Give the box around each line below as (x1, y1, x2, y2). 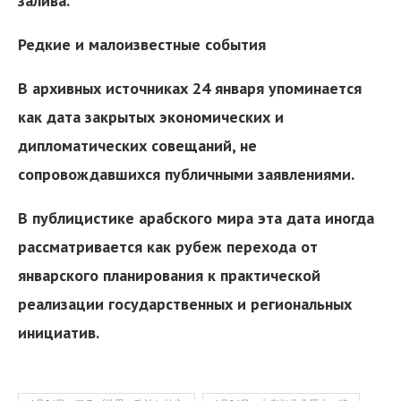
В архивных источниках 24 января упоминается (18, 77, 362, 98)
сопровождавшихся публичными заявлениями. (18, 163, 354, 184)
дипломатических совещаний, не (18, 134, 257, 156)
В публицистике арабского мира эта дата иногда (18, 207, 374, 228)
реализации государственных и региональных (18, 293, 352, 314)
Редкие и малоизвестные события (18, 33, 266, 55)
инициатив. (18, 321, 99, 343)
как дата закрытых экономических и (18, 106, 284, 127)
